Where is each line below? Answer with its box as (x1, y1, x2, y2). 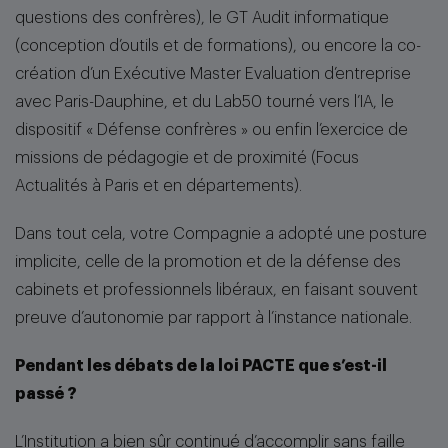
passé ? (15, 386, 77, 402)
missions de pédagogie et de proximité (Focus (15, 150, 359, 166)
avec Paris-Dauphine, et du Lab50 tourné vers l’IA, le (15, 94, 394, 110)
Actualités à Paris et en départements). (15, 178, 302, 194)
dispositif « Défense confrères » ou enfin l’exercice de (15, 122, 408, 138)
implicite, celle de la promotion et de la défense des (15, 254, 401, 270)
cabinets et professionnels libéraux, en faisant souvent (15, 282, 418, 298)
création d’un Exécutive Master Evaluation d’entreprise (15, 66, 411, 82)
